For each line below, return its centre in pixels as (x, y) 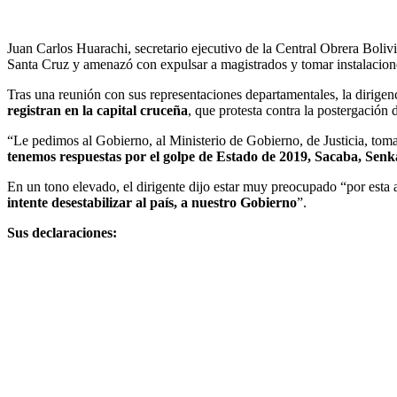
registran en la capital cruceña (97, 111)
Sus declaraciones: (62, 233)
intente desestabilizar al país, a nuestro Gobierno (152, 203)
